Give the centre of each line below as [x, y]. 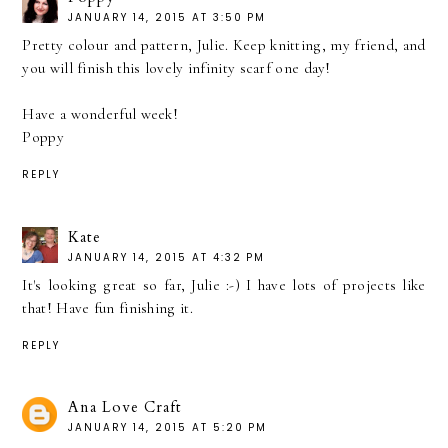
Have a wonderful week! [100, 113]
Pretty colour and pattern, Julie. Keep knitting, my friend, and [224, 44]
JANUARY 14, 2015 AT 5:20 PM [168, 428]
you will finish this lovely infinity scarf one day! [176, 67]
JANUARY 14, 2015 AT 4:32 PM [167, 257]
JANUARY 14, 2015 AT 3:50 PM [167, 17]
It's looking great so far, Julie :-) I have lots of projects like [224, 284]
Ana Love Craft [125, 407]
